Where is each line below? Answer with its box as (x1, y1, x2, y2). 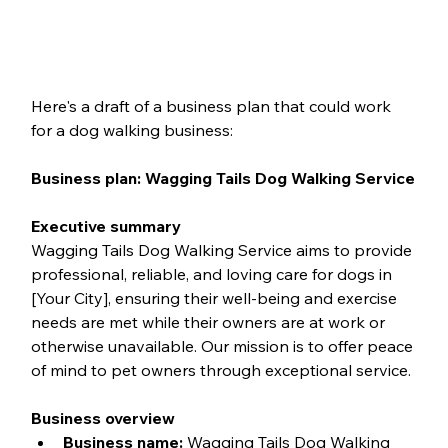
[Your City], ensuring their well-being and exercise (30, 287, 401, 308)
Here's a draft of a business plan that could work (30, 95, 395, 116)
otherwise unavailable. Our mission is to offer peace (30, 335, 417, 356)
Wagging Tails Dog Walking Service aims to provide (30, 239, 416, 260)
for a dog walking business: (30, 119, 233, 140)
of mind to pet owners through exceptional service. (30, 359, 411, 380)
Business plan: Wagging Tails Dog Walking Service (30, 167, 415, 188)
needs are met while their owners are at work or (30, 311, 389, 332)
